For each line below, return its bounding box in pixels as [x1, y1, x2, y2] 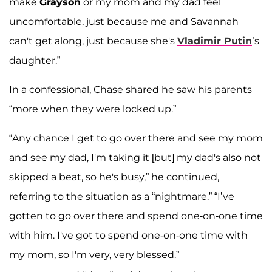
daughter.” [9, 55, 60, 67]
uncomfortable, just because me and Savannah [9, 16, 239, 28]
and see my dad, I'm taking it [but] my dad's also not [9, 152, 261, 164]
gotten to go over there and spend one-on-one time [9, 210, 263, 222]
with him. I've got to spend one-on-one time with [9, 229, 248, 242]
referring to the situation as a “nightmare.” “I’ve [9, 191, 234, 203]
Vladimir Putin [177, 35, 252, 47]
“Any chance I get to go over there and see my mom [9, 132, 263, 144]
